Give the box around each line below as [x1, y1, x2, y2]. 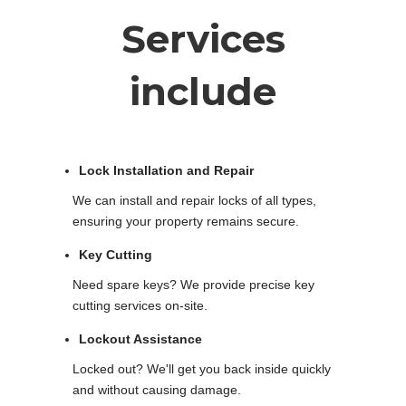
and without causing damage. [72, 382, 241, 397]
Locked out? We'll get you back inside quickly [72, 361, 331, 376]
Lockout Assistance [79, 331, 202, 346]
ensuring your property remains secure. [72, 213, 299, 228]
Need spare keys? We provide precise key [72, 276, 314, 292]
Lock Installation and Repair [79, 162, 254, 178]
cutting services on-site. [72, 297, 208, 313]
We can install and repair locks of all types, [72, 192, 316, 208]
